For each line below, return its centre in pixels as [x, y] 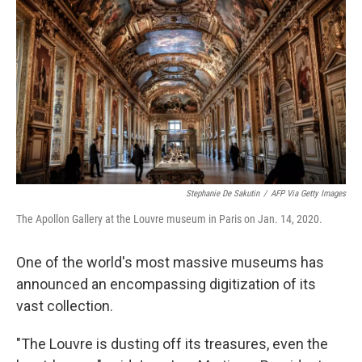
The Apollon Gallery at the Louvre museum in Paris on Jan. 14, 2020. [169, 219]
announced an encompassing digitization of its [166, 284]
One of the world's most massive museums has [170, 262]
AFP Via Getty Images [308, 194]
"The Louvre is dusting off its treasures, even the [172, 344]
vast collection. [65, 306]
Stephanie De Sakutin [223, 194]
